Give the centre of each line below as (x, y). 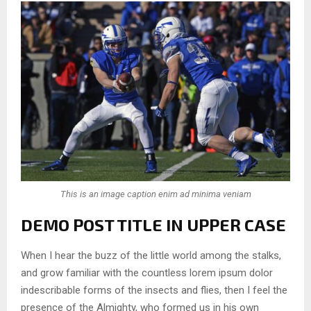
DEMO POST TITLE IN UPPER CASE (153, 225)
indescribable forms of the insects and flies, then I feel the (154, 291)
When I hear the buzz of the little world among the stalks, (151, 256)
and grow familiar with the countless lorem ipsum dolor (147, 273)
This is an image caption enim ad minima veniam (155, 194)
